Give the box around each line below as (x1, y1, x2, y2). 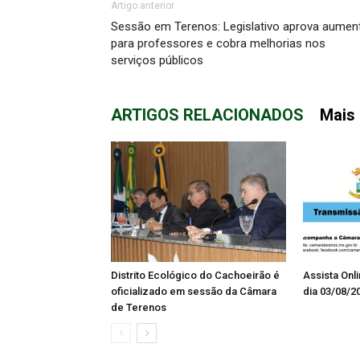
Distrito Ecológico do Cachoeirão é (111, 269, 280, 281)
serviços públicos (111, 53, 203, 67)
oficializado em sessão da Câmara (111, 285, 276, 297)
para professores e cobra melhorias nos (111, 36, 325, 51)
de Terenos (111, 301, 166, 313)
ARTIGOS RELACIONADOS (111, 105, 304, 125)
